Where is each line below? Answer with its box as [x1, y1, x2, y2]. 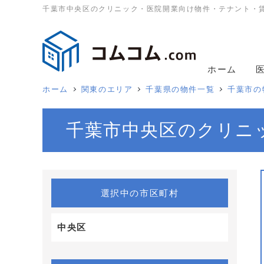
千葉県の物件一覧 [146, 85, 215, 94]
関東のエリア [81, 85, 133, 94]
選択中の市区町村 [100, 188, 179, 198]
